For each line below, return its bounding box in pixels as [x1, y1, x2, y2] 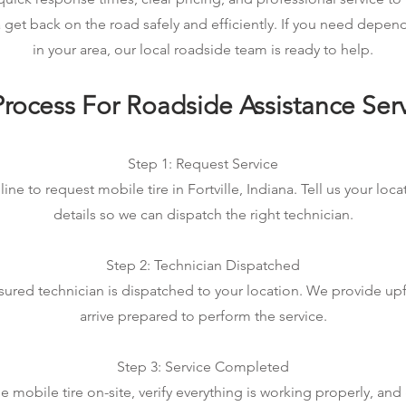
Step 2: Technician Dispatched [106, 256, 300, 274]
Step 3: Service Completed [117, 358, 289, 375]
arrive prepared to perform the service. [79, 307, 327, 324]
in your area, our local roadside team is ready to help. [33, 41, 373, 58]
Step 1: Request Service [128, 155, 278, 172]
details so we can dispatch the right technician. [53, 206, 353, 223]
